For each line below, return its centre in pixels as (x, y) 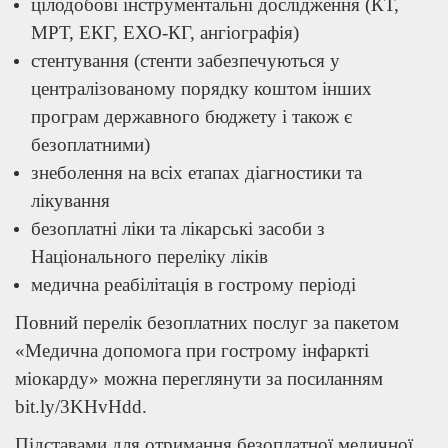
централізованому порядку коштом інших (201, 88)
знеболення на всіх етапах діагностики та (196, 172)
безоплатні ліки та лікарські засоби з (178, 228)
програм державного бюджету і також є (191, 116)
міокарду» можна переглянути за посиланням (199, 378)
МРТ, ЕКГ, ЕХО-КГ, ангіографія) (165, 32)
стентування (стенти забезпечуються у (185, 60)
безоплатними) (90, 144)
